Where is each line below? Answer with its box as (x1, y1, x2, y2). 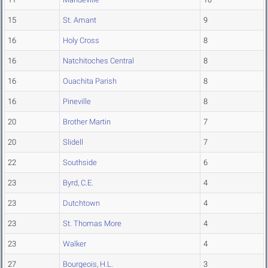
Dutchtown (63, 199, 100, 208)
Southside (63, 158, 97, 167)
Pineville (63, 97, 91, 106)
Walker (63, 239, 86, 249)
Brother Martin (63, 117, 111, 127)
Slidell (63, 138, 83, 147)
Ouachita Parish (63, 77, 117, 86)
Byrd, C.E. (63, 178, 93, 188)
